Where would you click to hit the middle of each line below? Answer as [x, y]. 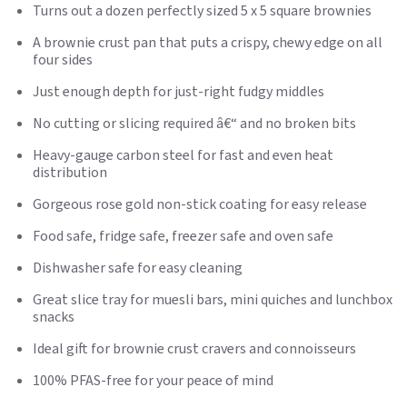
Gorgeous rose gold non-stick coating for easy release [200, 204]
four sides [63, 60]
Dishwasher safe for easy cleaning [138, 268]
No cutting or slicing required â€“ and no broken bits [194, 124]
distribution [70, 173]
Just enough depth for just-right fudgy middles [179, 92]
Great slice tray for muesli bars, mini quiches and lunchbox [213, 300]
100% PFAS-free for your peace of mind [153, 381]
